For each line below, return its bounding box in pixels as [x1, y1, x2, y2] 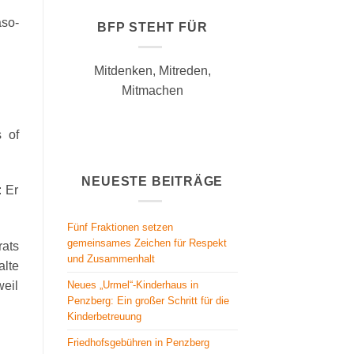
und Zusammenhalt [66, 252, 155, 265]
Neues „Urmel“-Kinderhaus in [66, 278, 198, 291]
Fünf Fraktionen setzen [66, 220, 173, 233]
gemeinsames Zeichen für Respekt [66, 236, 227, 249]
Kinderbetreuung [66, 310, 141, 322]
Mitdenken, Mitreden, [93, 63, 211, 77]
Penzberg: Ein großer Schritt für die [66, 294, 229, 307]
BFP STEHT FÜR [97, 21, 208, 34]
